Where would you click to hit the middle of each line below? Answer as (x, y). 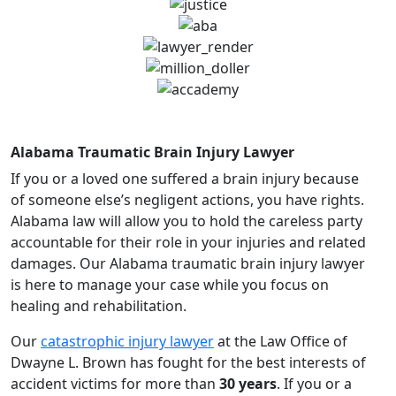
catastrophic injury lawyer (127, 341)
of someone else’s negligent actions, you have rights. (187, 199)
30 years (248, 383)
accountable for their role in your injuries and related (188, 242)
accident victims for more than (115, 383)
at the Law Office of (281, 341)
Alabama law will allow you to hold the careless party (187, 221)
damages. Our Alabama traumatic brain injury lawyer (188, 263)
